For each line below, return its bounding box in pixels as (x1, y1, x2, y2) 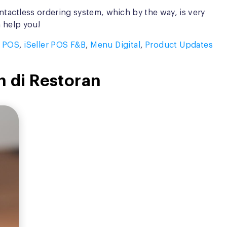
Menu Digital (90, 41, 141, 49)
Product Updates (145, 41, 213, 49)
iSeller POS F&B (24, 41, 86, 49)
